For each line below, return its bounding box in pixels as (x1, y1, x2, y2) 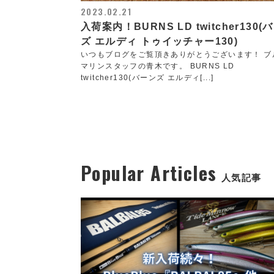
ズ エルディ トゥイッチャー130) (81, 36, 239, 46)
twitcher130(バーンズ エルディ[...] (81, 73, 214, 82)
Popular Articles (81, 159, 217, 187)
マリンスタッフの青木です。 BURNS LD (81, 62, 235, 70)
